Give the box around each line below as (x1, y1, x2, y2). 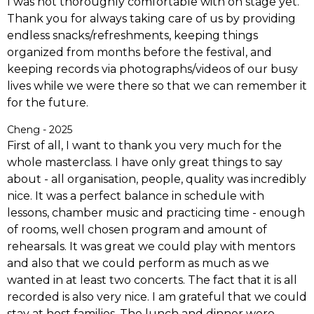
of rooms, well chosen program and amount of (7, 223, 267, 237)
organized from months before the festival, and (7, 46, 272, 60)
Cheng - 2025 (7, 123, 72, 137)
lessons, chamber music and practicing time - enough (7, 206, 305, 220)
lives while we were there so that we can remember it (7, 79, 307, 93)
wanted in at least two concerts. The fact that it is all (7, 273, 297, 287)
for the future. (7, 96, 88, 110)
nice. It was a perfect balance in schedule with (7, 189, 264, 203)
